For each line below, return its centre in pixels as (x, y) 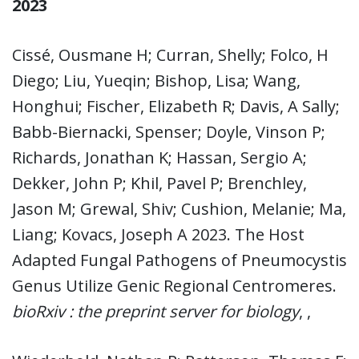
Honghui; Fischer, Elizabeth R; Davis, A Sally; (176, 106)
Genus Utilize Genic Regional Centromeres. (174, 285)
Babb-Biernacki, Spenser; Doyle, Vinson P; (169, 131)
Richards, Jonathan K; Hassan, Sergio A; (159, 157)
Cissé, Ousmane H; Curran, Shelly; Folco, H (170, 54)
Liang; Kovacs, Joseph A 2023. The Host (158, 234)
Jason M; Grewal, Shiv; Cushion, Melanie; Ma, (179, 208)
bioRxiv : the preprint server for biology (155, 311)
